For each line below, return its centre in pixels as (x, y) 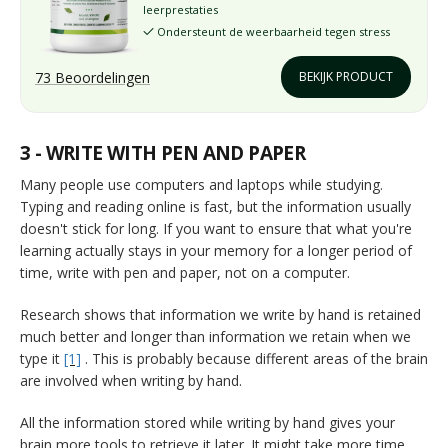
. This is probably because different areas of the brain (256, 358)
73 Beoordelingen (92, 77)
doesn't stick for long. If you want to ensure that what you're (216, 228)
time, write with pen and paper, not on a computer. (185, 272)
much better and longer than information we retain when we (215, 336)
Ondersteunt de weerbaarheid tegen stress (272, 31)
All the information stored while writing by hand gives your (207, 422)
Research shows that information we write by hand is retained (220, 314)
